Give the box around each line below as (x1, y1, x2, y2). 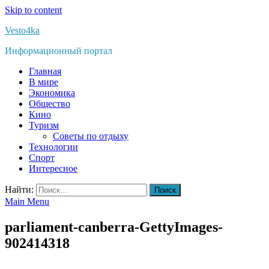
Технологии (29, 142, 78, 152)
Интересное (29, 163, 77, 174)
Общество (29, 98, 70, 109)
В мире (29, 77, 58, 87)
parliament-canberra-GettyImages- (5, 219, 223, 235)
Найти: (5, 184, 34, 195)
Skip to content (5, 5, 62, 15)
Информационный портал (5, 46, 112, 56)
